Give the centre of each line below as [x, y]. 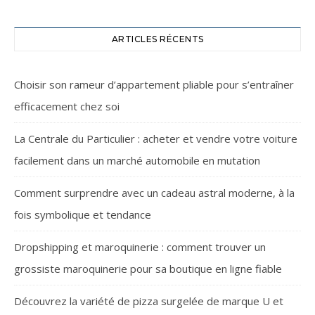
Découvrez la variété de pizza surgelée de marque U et [149, 301]
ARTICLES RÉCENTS [157, 39]
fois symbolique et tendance [83, 215]
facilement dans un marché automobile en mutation [137, 161]
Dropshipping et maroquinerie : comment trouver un [140, 247]
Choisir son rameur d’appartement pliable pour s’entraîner [154, 85]
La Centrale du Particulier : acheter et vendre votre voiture [156, 139]
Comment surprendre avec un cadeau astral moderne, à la [154, 193]
